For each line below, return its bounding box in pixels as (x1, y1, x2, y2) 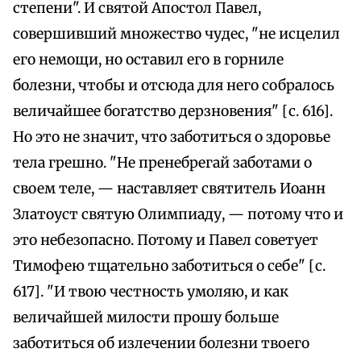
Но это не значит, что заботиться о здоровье (13, 128, 330, 147)
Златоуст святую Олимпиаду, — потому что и (13, 205, 343, 224)
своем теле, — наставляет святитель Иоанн (13, 180, 326, 198)
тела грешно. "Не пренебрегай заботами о (13, 154, 312, 172)
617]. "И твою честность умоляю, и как (13, 283, 288, 301)
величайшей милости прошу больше (13, 309, 279, 327)
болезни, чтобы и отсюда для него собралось (13, 77, 334, 95)
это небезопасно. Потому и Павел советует (13, 231, 318, 250)
